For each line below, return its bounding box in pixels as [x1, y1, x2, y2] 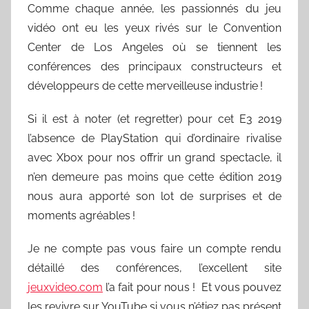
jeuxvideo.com [28, 281, 103, 294]
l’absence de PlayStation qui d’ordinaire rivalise [28, 132, 281, 145]
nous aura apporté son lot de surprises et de [28, 190, 281, 203]
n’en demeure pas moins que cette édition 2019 [28, 170, 281, 183]
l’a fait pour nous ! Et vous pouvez [103, 281, 281, 294]
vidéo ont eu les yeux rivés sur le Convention [28, 21, 281, 34]
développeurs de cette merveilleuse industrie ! [28, 79, 263, 92]
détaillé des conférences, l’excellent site [28, 261, 281, 275]
